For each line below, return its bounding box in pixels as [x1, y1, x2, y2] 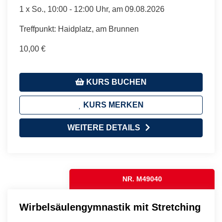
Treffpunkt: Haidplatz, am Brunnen [19, 24, 139, 33]
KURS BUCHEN [84, 77, 147, 86]
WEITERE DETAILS [67, 123, 140, 132]
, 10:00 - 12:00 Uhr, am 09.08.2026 [44, 4, 165, 13]
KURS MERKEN [81, 100, 144, 109]
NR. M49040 [122, 174, 162, 183]
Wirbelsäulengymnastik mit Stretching [19, 201, 201, 213]
